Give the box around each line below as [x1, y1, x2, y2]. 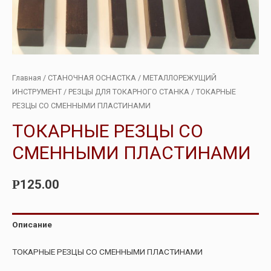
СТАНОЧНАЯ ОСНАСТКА [48, 73, 136, 83]
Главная [12, 73, 41, 83]
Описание [12, 219, 52, 229]
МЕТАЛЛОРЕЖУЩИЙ [143, 73, 217, 83]
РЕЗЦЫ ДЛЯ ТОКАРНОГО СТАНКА [68, 87, 189, 97]
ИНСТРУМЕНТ [12, 87, 62, 97]
